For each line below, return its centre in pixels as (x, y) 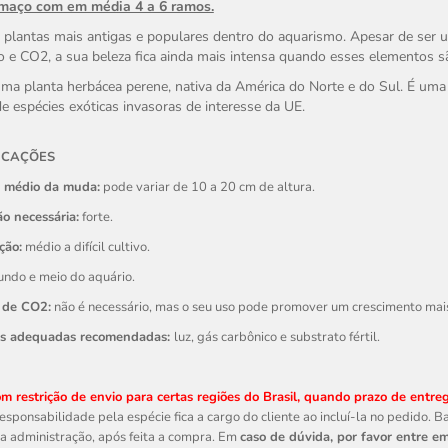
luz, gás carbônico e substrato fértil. (276, 337)
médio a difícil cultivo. (85, 247)
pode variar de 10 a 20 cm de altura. (207, 187)
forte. (95, 217)
